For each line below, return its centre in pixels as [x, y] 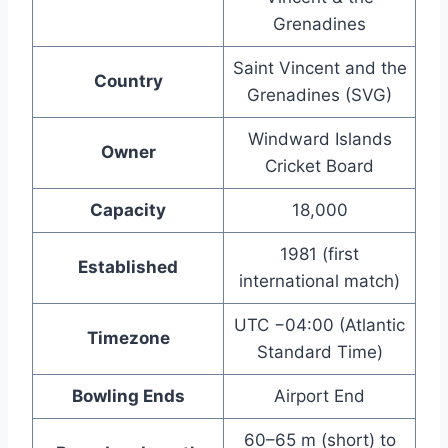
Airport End [319, 395]
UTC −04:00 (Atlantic [319, 324]
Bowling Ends [128, 395]
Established [128, 266]
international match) [319, 280]
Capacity [128, 209]
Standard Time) [319, 351]
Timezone [128, 337]
